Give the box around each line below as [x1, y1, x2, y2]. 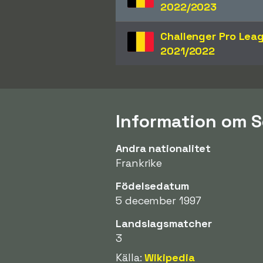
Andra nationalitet [116, 141, 211, 155]
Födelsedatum [116, 178, 189, 193]
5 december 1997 [116, 193, 201, 207]
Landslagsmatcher [116, 216, 212, 230]
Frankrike [116, 156, 163, 170]
